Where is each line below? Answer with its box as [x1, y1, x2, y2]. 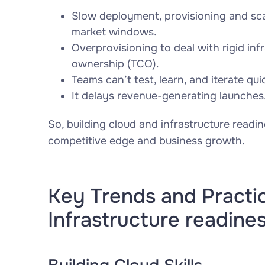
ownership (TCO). [71, 57, 159, 70]
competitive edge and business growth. [47, 134, 245, 147]
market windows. [71, 25, 157, 38]
